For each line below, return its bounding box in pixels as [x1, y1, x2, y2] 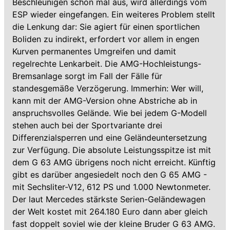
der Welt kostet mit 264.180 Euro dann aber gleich [12, 206, 207, 217]
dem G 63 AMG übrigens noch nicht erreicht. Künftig [12, 157, 216, 167]
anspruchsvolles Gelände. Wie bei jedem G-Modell [12, 108, 207, 118]
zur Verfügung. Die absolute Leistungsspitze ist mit [12, 145, 211, 155]
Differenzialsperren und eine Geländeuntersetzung [12, 132, 207, 143]
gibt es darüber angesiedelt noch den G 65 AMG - [12, 169, 207, 180]
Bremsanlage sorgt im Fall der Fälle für [12, 71, 162, 81]
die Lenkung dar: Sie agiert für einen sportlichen [12, 22, 200, 32]
